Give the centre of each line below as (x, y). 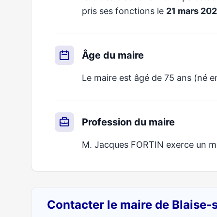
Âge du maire (113, 55)
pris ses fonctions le (124, 11)
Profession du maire (128, 122)
